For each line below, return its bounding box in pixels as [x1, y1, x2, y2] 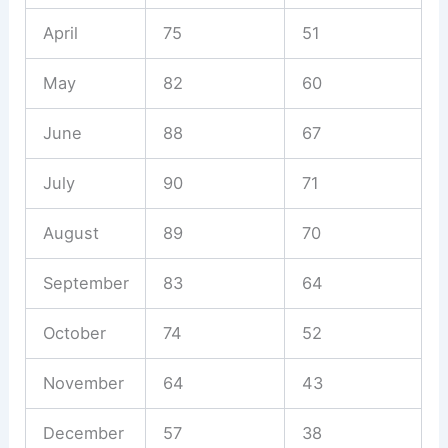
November [42, 373, 124, 394]
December [42, 423, 124, 444]
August [42, 223, 99, 244]
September [42, 273, 129, 294]
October [42, 323, 106, 344]
